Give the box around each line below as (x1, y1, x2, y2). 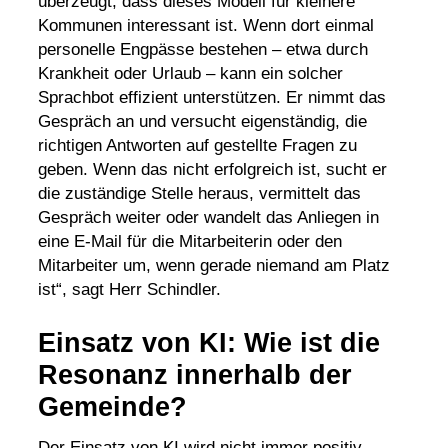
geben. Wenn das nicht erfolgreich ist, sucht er (37, 159, 387, 179)
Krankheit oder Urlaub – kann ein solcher (37, 63, 343, 83)
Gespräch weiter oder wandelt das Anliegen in (37, 207, 379, 227)
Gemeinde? (37, 392, 187, 422)
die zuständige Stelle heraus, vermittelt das (37, 183, 361, 203)
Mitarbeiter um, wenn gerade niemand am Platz (37, 255, 390, 275)
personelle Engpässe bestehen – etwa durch (37, 39, 368, 59)
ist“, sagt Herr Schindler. (37, 279, 221, 299)
